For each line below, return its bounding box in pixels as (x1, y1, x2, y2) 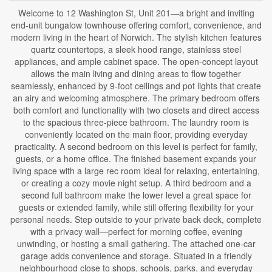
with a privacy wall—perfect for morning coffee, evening (30, 225, 242, 237)
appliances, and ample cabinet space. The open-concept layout (14, 55, 258, 67)
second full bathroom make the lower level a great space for (21, 189, 251, 201)
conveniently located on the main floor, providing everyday (24, 128, 248, 140)
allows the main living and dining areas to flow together (31, 67, 241, 80)
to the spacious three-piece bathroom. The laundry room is (23, 116, 249, 128)
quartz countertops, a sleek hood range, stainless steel (31, 43, 241, 55)
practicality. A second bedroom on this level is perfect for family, (15, 140, 257, 152)
